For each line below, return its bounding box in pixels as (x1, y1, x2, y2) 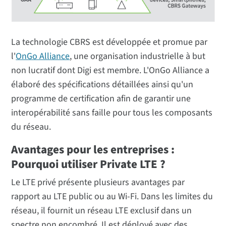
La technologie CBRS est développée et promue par (11, 35, 208, 48)
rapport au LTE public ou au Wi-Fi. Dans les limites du (11, 190, 213, 203)
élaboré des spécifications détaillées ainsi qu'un (11, 78, 194, 91)
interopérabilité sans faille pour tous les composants (11, 106, 213, 119)
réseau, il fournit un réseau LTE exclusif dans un (11, 204, 192, 217)
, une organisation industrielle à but (70, 49, 206, 63)
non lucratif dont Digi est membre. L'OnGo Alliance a (11, 64, 210, 77)
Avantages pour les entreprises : (11, 141, 175, 158)
